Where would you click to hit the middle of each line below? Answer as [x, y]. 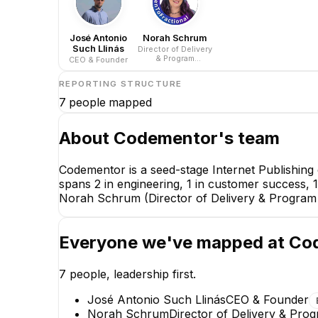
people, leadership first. [131, 274]
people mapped [109, 103]
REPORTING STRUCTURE [121, 83]
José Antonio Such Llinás [157, 299]
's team [249, 138]
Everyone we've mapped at [174, 242]
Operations [175, 68]
